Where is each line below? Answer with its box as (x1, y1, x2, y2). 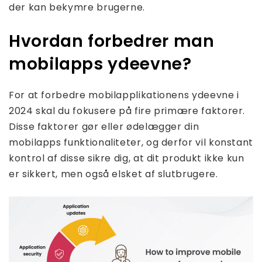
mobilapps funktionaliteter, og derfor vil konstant (9, 136, 254, 150)
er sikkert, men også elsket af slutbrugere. (9, 167, 218, 181)
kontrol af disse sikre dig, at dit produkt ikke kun (9, 151, 244, 166)
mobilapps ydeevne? (9, 53, 192, 76)
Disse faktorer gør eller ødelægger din (9, 120, 199, 134)
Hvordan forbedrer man (9, 30, 215, 53)
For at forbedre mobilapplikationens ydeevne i (9, 88, 239, 102)
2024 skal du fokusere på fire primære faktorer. (9, 104, 246, 118)
